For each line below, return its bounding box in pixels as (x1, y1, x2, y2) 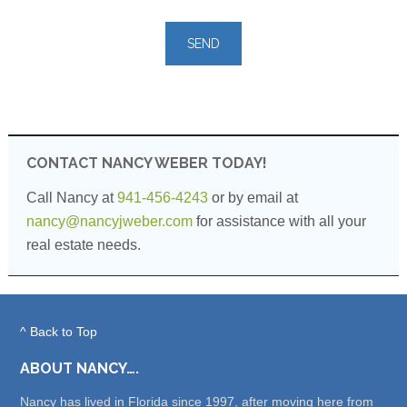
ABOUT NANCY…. (20, 359, 140, 377)
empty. (8, 104, 51, 120)
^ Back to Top (20, 323, 98, 339)
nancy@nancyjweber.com (25, 213, 193, 229)
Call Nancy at (25, 189, 117, 205)
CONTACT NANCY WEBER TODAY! (25, 154, 267, 172)
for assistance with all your (192, 213, 366, 229)
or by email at (207, 189, 298, 205)
